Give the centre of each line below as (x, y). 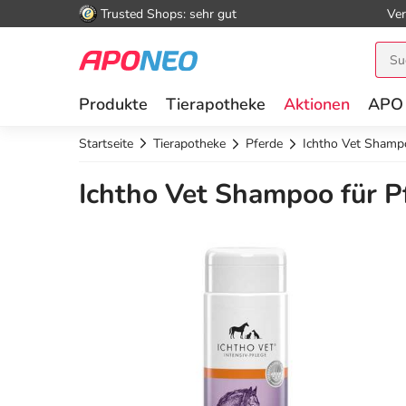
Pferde (264, 144)
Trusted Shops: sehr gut (169, 14)
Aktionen (317, 104)
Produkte (113, 104)
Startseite (106, 144)
